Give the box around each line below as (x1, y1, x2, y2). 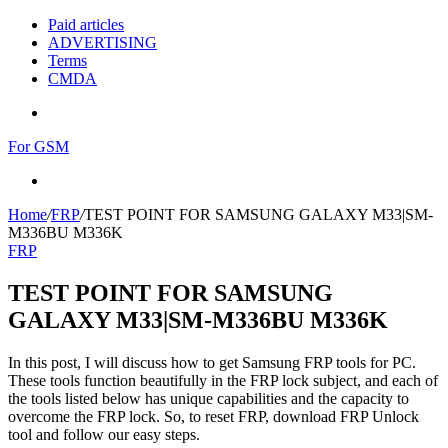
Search (47, 171, 90, 188)
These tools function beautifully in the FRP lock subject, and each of (8, 371, 438, 389)
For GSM (8, 138, 69, 155)
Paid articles (48, 16, 124, 33)
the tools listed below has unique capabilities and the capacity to (8, 389, 409, 407)
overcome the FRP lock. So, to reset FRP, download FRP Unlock (8, 407, 419, 425)
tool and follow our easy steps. (8, 425, 200, 443)
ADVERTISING (48, 34, 157, 51)
